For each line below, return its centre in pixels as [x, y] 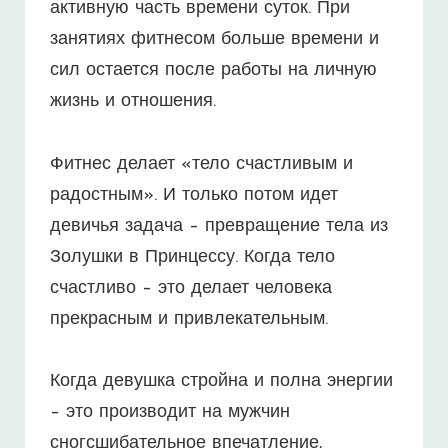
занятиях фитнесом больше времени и [214, 40]
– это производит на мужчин [170, 413]
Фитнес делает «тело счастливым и [201, 164]
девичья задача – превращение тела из [219, 226]
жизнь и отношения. [133, 102]
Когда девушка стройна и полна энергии [221, 382]
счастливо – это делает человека [191, 288]
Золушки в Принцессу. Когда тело [192, 257]
